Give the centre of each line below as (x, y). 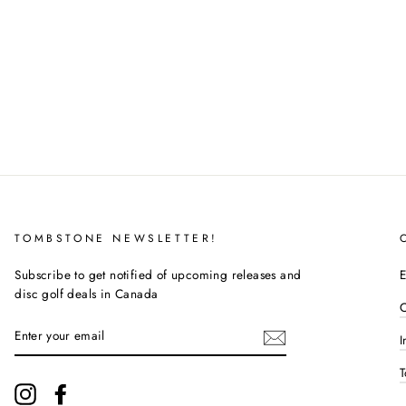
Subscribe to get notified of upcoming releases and (158, 274)
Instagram (63, 392)
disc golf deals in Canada (87, 293)
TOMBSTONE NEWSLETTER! (116, 238)
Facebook (99, 392)
